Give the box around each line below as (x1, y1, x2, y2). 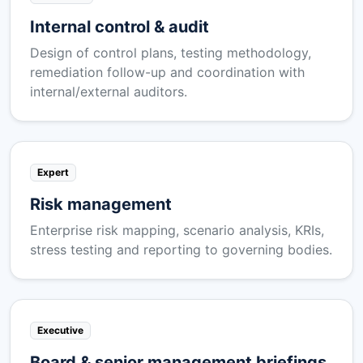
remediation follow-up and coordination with (30, 63, 305, 80)
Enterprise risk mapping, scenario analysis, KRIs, (30, 221, 324, 238)
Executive (36, 323, 83, 336)
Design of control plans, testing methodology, (30, 44, 311, 61)
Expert (36, 165, 69, 178)
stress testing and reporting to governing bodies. (30, 241, 332, 258)
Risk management (30, 194, 172, 214)
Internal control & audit (30, 16, 209, 36)
